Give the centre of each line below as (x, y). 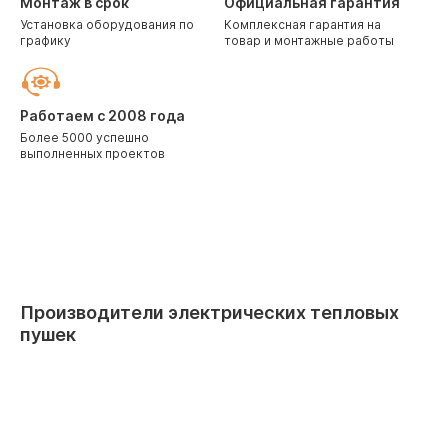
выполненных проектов (92, 153)
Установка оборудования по (107, 24)
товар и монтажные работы (309, 40)
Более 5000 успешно (84, 137)
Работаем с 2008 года (102, 115)
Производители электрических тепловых (209, 312)
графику (45, 40)
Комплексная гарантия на (302, 24)
